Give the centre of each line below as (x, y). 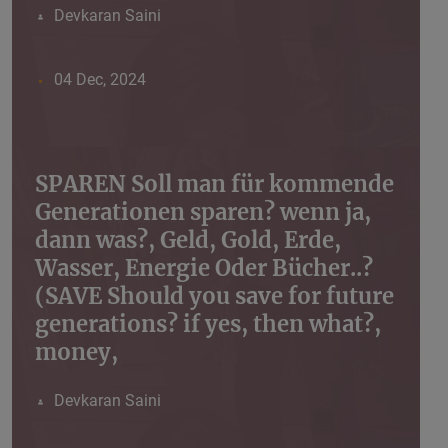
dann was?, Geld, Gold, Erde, (188, 240)
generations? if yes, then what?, (208, 324)
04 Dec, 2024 (99, 80)
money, (76, 352)
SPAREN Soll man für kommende (214, 184)
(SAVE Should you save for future (214, 296)
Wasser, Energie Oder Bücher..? (204, 268)
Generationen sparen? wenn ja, (203, 212)
